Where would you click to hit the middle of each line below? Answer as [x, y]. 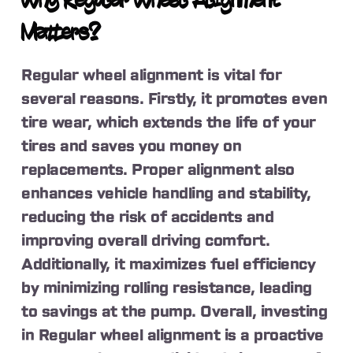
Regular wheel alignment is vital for [152, 75]
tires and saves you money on [132, 146]
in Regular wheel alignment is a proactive [173, 335]
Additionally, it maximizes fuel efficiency [169, 264]
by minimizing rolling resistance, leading [167, 288]
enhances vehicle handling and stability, [166, 193]
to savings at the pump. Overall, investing [175, 312]
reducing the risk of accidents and [148, 217]
